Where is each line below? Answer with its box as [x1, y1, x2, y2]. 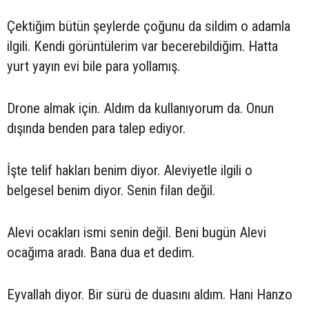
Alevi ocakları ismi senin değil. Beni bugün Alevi [7, 224, 266, 241]
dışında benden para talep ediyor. [7, 120, 186, 137]
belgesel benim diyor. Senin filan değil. [7, 182, 215, 199]
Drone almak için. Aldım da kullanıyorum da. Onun [7, 100, 274, 117]
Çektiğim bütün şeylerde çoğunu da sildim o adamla [7, 18, 290, 35]
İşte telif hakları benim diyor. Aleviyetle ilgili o [7, 162, 252, 179]
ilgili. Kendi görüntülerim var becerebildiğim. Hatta [7, 38, 278, 55]
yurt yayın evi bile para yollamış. [7, 58, 180, 75]
